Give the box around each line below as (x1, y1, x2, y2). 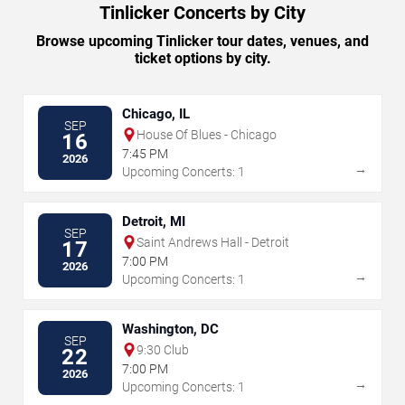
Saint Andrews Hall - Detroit (137, 234, 289, 250)
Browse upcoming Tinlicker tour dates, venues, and (36, 32, 369, 50)
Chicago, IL (122, 105, 190, 122)
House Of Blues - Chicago (137, 127, 277, 142)
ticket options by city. (134, 49, 271, 67)
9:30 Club (137, 342, 189, 357)
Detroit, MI (122, 212, 185, 230)
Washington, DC (122, 320, 219, 337)
